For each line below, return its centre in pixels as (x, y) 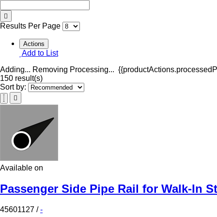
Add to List (40, 53)
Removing (50, 69)
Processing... (92, 69)
